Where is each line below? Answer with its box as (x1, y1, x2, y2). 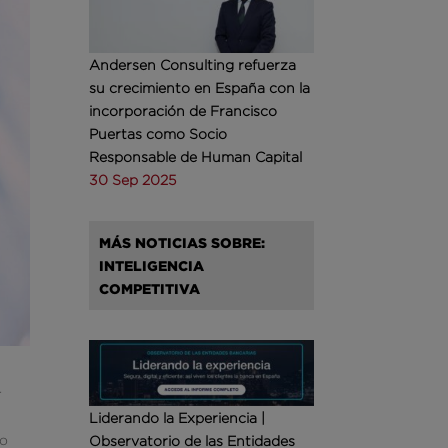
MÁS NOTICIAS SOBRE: (99, 235, 266, 251)
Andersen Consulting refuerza (89, 57, 297, 73)
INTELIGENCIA (99, 258, 205, 274)
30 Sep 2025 (89, 172, 177, 188)
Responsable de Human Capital (89, 149, 303, 165)
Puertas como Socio (89, 126, 228, 142)
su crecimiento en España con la (89, 80, 311, 96)
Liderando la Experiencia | (89, 410, 266, 426)
